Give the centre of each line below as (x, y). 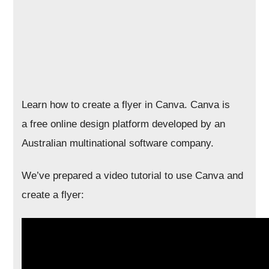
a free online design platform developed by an (124, 124)
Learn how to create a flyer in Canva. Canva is (126, 105)
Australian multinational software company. (118, 143)
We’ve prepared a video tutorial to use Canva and (133, 176)
